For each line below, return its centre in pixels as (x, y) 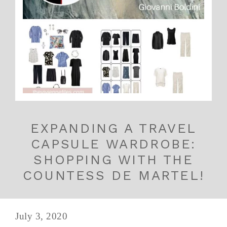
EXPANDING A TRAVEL (113, 128)
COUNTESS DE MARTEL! (113, 175)
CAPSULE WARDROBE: (113, 144)
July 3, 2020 (41, 216)
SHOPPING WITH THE (113, 159)
